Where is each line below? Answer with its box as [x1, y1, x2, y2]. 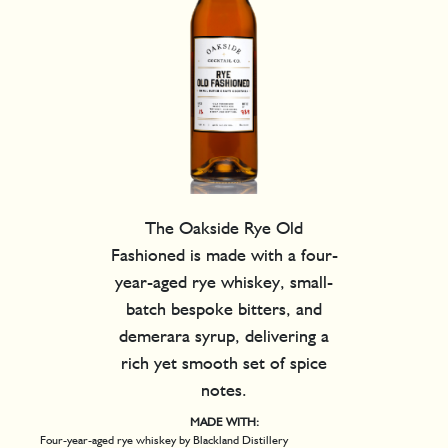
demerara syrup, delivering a [119, 325, 329, 347]
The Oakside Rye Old [145, 217, 303, 239]
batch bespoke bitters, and [126, 298, 322, 320]
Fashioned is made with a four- [110, 244, 338, 266]
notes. [201, 379, 247, 401]
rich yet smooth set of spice [121, 352, 327, 374]
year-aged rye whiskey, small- [115, 271, 333, 293]
